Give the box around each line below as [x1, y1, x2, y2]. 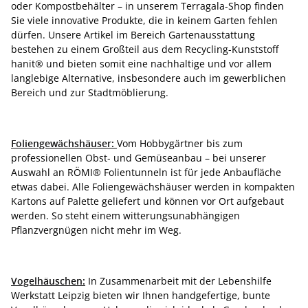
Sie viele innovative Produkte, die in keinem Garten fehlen [11, 14, 278, 27]
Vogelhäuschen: [11, 274, 85, 287]
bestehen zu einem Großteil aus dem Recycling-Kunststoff [11, 43, 278, 56]
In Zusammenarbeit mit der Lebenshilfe [85, 274, 272, 287]
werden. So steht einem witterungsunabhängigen [11, 209, 240, 222]
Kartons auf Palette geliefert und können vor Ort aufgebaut [11, 195, 284, 208]
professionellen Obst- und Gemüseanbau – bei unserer [11, 151, 266, 164]
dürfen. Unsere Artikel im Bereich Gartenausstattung [11, 28, 255, 41]
